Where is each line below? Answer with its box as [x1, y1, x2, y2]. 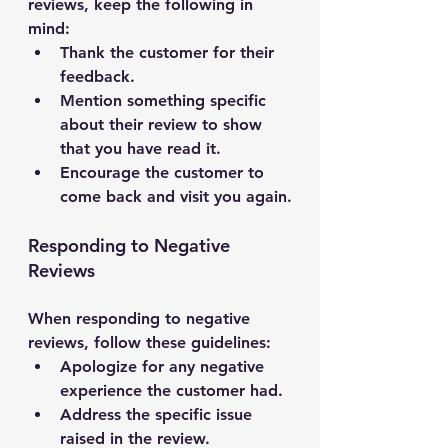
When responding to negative [28, 309, 255, 328]
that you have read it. [60, 139, 221, 158]
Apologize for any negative [60, 357, 269, 376]
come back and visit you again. [60, 187, 292, 206]
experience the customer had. [60, 381, 283, 400]
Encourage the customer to [60, 163, 269, 182]
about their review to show [60, 115, 267, 134]
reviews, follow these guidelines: [28, 333, 271, 352]
